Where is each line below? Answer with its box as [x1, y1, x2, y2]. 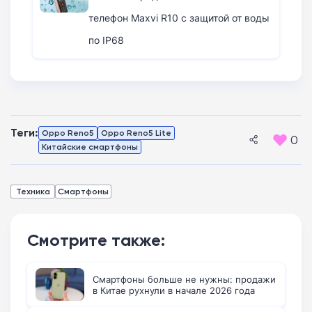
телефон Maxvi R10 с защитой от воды [88, 10, 270, 24]
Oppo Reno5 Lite [101, 127, 171, 138]
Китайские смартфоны [42, 141, 138, 152]
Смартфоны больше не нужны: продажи [93, 272, 276, 286]
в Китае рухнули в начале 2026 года [93, 283, 255, 297]
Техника [15, 185, 50, 196]
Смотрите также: [27, 229, 165, 250]
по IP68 [88, 33, 124, 47]
